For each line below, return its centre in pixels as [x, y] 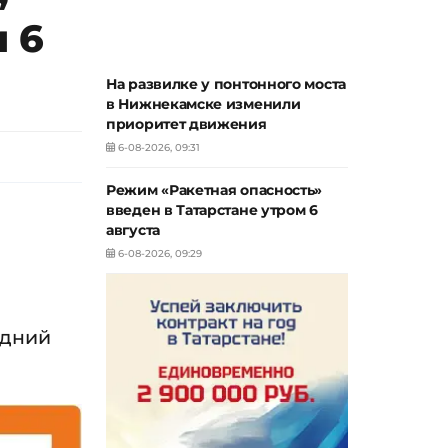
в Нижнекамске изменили [203, 104]
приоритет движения [186, 124]
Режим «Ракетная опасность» [214, 190]
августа [133, 230]
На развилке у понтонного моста [226, 84]
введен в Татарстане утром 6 [212, 210]
